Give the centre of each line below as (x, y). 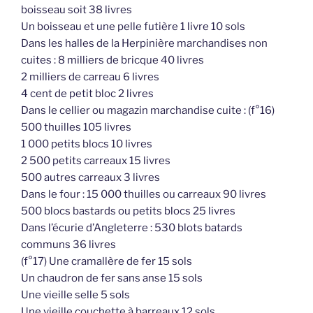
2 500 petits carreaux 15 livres (96, 160)
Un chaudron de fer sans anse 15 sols (112, 278)
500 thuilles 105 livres (76, 127)
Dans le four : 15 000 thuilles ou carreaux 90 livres (144, 194)
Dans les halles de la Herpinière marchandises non (144, 43)
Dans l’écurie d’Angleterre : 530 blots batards (132, 227)
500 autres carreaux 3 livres (90, 177)
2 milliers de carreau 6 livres (90, 77)
